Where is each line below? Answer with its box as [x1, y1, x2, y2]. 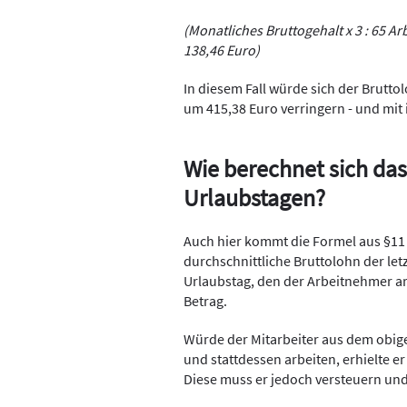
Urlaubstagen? [184, 183, 325, 213]
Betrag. [184, 292, 227, 310]
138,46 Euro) [184, 41, 260, 59]
